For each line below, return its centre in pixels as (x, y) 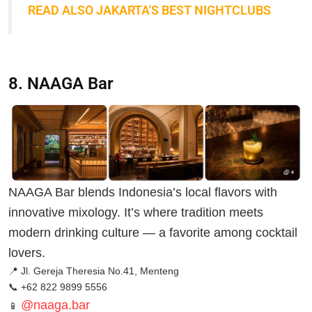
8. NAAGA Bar (61, 84)
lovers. (27, 252)
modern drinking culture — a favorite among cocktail (153, 232)
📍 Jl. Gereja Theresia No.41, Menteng (94, 271)
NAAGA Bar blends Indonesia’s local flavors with (143, 192)
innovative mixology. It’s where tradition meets (136, 212)
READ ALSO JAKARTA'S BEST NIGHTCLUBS (151, 10)
